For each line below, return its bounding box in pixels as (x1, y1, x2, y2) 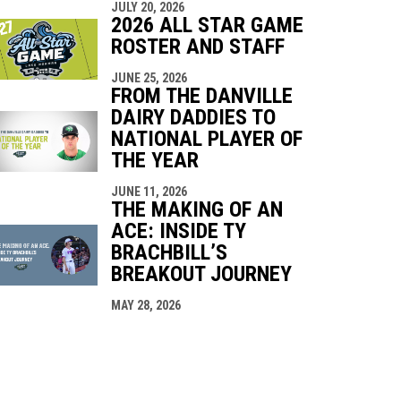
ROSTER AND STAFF (110, 33, 285, 59)
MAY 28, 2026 (110, 297, 181, 312)
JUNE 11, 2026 (110, 183, 187, 199)
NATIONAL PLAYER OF (110, 125, 303, 151)
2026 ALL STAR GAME (110, 12, 303, 38)
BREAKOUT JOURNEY (110, 260, 292, 286)
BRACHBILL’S (110, 239, 227, 265)
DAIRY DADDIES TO (110, 104, 276, 130)
